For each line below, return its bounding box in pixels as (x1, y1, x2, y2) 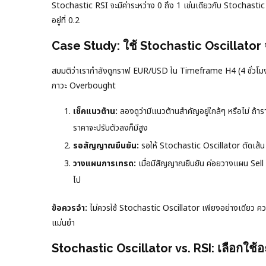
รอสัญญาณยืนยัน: (73, 140, 139, 153)
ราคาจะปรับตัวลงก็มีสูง (73, 122, 148, 135)
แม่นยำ (52, 217, 75, 230)
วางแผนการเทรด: (73, 157, 136, 170)
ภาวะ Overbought (52, 80, 116, 93)
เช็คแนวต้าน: (73, 105, 118, 118)
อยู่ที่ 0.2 (52, 14, 80, 27)
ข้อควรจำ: (52, 202, 87, 215)
